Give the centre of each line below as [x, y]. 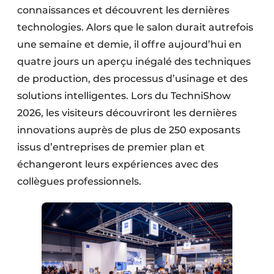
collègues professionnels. [79, 181]
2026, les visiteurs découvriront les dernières [127, 113]
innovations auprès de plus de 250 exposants [129, 130]
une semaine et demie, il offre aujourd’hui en [129, 44]
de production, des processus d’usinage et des [132, 79]
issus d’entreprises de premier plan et [111, 147]
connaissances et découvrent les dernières [123, 10]
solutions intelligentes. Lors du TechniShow [124, 96]
